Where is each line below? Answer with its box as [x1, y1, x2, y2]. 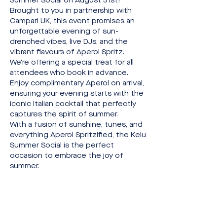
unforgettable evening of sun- [10, 27, 118, 36]
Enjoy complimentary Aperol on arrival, [10, 78, 146, 88]
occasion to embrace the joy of [10, 151, 125, 160]
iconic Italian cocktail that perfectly [10, 99, 138, 109]
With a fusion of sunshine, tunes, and [10, 120, 145, 129]
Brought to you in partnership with [10, 6, 134, 15]
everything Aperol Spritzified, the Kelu [10, 130, 148, 140]
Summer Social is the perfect [10, 141, 116, 150]
